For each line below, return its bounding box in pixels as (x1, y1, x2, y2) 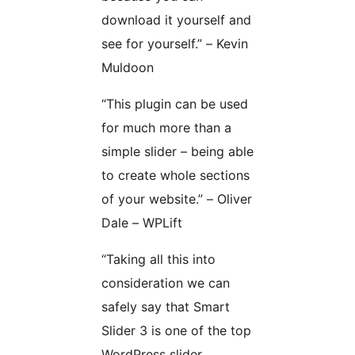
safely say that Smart (101, 298, 230, 315)
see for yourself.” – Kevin (101, 35, 248, 52)
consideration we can (101, 274, 230, 291)
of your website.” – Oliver (101, 190, 252, 207)
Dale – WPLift (101, 214, 182, 231)
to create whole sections (101, 166, 250, 183)
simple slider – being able (101, 143, 254, 159)
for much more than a (101, 119, 231, 136)
